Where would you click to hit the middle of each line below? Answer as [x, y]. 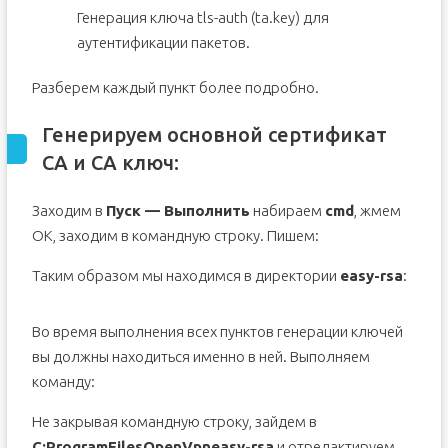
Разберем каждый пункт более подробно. [175, 87]
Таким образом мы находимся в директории [185, 275]
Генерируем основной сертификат [214, 134]
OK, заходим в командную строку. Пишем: [175, 235]
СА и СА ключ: [110, 162]
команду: [63, 381]
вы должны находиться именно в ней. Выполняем [200, 356]
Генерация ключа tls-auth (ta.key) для [202, 17]
